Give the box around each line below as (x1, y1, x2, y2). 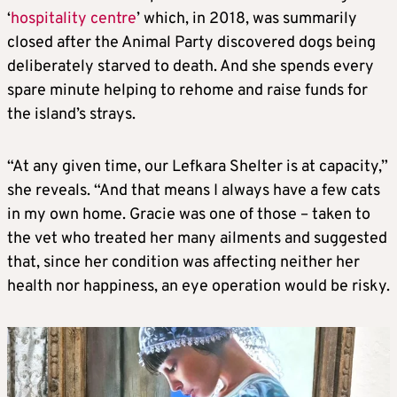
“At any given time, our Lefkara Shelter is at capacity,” (7, 157, 388, 178)
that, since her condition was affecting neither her (7, 253, 360, 274)
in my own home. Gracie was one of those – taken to (7, 205, 370, 226)
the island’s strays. (7, 105, 136, 126)
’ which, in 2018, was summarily (136, 9, 357, 30)
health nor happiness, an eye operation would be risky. (7, 276, 390, 298)
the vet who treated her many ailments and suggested (7, 229, 387, 250)
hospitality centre (11, 9, 136, 30)
